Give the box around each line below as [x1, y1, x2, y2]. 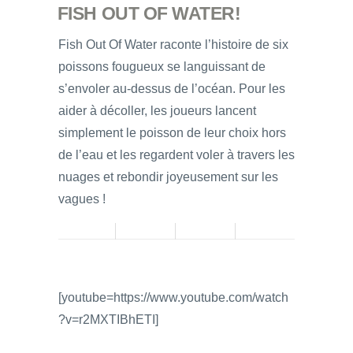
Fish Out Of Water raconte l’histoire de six [58, 38, 288, 52]
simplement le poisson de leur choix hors [58, 126, 286, 140]
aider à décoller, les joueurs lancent [58, 104, 256, 118]
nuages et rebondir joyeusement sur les [58, 170, 278, 184]
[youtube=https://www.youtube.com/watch [58, 291, 288, 305]
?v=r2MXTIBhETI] [58, 313, 158, 327]
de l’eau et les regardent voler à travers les [58, 148, 295, 162]
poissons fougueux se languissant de [58, 60, 266, 74]
